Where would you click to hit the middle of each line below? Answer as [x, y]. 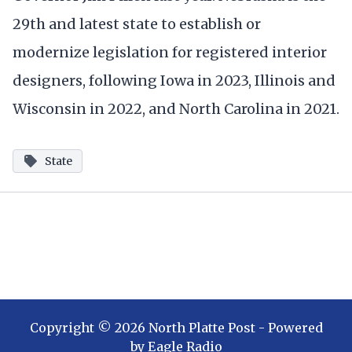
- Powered [289, 328]
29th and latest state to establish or [137, 24]
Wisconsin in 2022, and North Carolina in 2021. [176, 108]
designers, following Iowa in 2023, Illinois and [174, 80]
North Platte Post [202, 328]
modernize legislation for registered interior [170, 52]
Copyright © [72, 328]
